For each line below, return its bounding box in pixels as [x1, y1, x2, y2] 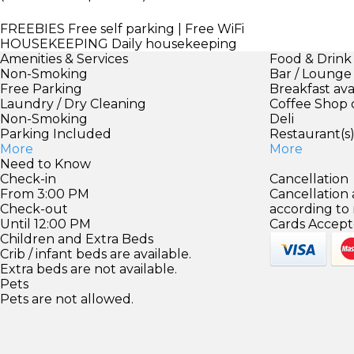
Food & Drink [269, 51, 352, 66]
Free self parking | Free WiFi [65, 21, 244, 36]
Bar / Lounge [269, 66, 352, 81]
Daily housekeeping [108, 36, 237, 51]
